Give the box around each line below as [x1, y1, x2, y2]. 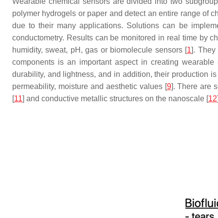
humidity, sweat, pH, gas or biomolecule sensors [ [12, 46, 187, 54]
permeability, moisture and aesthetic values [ [12, 82, 167, 91]
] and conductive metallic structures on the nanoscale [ [22, 94, 208, 103]
